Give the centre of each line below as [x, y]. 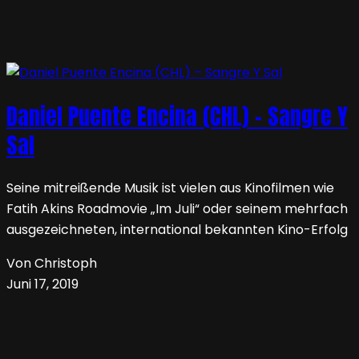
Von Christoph [52, 264]
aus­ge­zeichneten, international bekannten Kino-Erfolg [177, 230]
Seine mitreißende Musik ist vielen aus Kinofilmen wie [170, 188]
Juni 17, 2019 [42, 284]
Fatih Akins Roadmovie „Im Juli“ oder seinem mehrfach [177, 209]
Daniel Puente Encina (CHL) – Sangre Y [177, 117]
